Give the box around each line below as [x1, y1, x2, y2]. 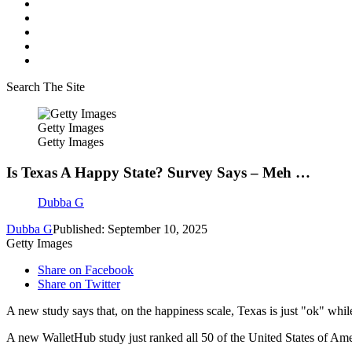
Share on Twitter [38, 277, 120, 291]
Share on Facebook [38, 263, 134, 277]
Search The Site [6, 80, 85, 93]
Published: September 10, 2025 [53, 222, 207, 236]
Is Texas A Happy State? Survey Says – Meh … [6, 163, 310, 181]
